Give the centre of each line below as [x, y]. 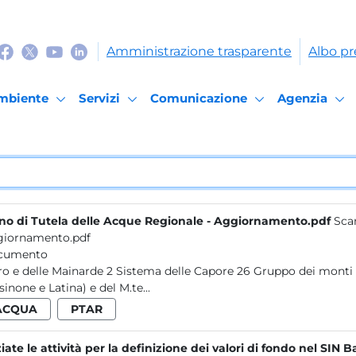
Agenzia [302, 98]
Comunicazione [199, 98]
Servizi [99, 98]
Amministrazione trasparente [199, 51]
